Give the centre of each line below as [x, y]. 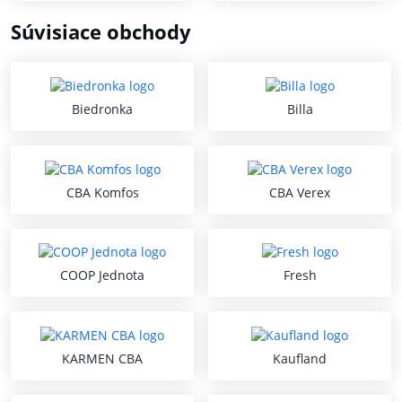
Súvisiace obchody [101, 31]
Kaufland [300, 358]
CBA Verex [300, 192]
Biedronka [102, 109]
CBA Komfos [102, 192]
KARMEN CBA [102, 358]
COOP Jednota [102, 275]
